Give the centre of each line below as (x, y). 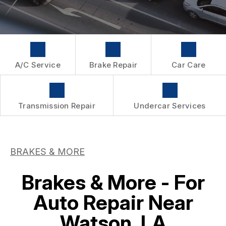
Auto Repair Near (113, 202)
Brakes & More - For (113, 182)
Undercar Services (170, 105)
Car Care (189, 65)
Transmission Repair (57, 105)
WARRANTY (61, 16)
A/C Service (38, 65)
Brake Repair (113, 65)
